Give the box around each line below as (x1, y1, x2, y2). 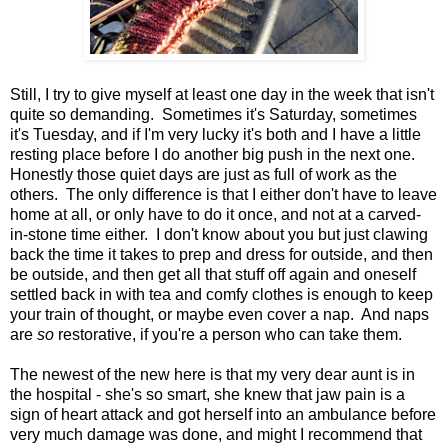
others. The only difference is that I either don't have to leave (10, 185, 437, 203)
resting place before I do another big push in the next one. (10, 145, 419, 163)
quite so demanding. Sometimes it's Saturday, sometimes (10, 105, 417, 123)
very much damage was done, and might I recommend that (10, 425, 422, 443)
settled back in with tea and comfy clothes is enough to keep (10, 285, 433, 303)
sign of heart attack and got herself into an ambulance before (10, 405, 436, 423)
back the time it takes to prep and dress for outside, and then (10, 245, 433, 263)
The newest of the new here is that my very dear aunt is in (10, 365, 415, 383)
